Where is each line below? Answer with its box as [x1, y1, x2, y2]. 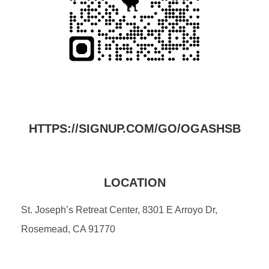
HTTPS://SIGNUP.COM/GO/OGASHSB [28, 121, 241, 135]
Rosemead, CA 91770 [21, 223, 115, 234]
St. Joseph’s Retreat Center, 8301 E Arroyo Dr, [21, 204, 217, 215]
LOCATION [103, 175, 166, 189]
